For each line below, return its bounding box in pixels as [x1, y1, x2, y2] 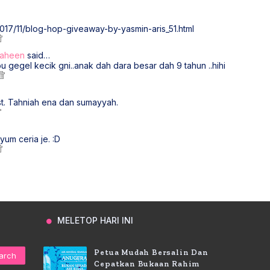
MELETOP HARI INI [55, 215, 134, 225]
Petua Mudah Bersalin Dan [94, 248, 209, 257]
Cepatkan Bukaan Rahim [94, 259, 201, 268]
